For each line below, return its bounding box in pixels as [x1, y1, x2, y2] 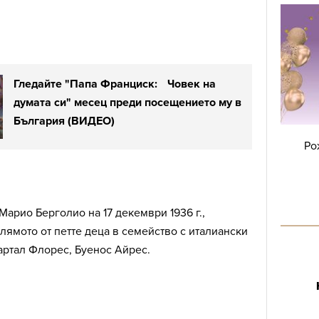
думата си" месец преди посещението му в [14, 95, 241, 110]
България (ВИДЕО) [14, 114, 115, 129]
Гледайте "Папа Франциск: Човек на [14, 77, 216, 92]
